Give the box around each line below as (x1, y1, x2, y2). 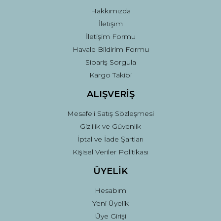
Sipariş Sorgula (85, 57, 136, 67)
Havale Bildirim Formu (72, 44, 149, 54)
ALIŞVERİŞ (86, 88, 135, 100)
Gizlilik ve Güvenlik (80, 121, 141, 131)
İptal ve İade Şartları (77, 134, 144, 144)
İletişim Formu (85, 32, 136, 41)
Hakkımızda (90, 6, 131, 15)
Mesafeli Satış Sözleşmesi (67, 109, 154, 118)
